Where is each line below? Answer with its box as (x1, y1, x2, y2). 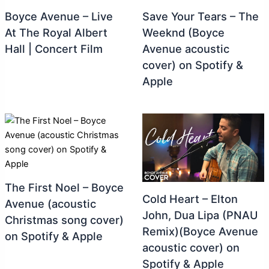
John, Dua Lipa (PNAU (142, 208, 258, 222)
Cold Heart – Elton (142, 192, 238, 205)
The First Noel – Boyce (4, 181, 124, 195)
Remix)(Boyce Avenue (142, 224, 258, 238)
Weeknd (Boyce (142, 26, 225, 40)
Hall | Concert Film (4, 42, 103, 56)
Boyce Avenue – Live (4, 10, 113, 23)
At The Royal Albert (4, 26, 107, 40)
